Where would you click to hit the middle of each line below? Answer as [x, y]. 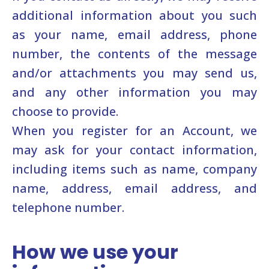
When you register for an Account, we [134, 131]
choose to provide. [65, 111]
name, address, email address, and [134, 188]
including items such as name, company [134, 169]
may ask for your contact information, [134, 150]
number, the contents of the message [134, 54]
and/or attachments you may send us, [134, 73]
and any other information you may [134, 92]
